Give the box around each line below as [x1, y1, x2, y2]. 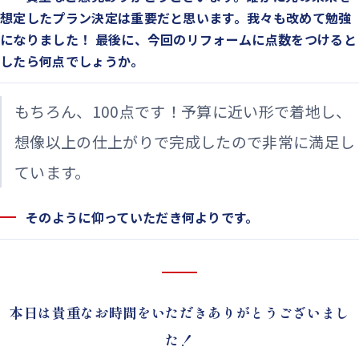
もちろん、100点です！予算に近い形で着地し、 [14, 100, 352, 123]
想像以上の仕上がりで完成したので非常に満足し [14, 131, 356, 153]
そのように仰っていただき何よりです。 [26, 208, 259, 228]
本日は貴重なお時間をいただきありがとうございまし [9, 302, 350, 323]
